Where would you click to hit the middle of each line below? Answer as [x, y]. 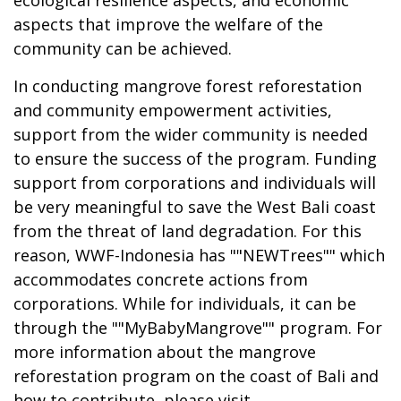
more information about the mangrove [165, 351]
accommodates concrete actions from [161, 279]
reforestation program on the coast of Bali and [196, 375]
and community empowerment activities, [173, 110]
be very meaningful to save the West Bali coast [195, 206]
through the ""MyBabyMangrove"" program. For [198, 327]
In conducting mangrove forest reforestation [188, 85]
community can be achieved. [123, 48]
